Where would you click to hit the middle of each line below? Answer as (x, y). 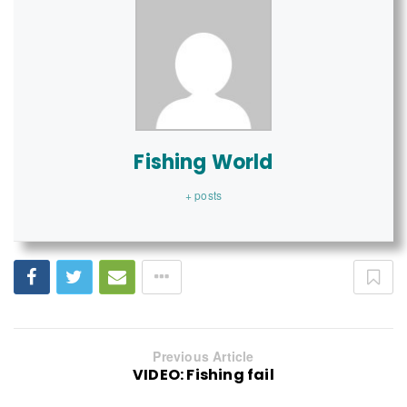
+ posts (203, 194)
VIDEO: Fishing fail (203, 374)
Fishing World (203, 162)
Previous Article (203, 356)
